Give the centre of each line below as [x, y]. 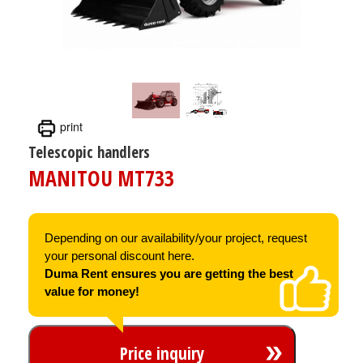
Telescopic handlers [89, 152]
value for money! [92, 291]
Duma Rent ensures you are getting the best [169, 273]
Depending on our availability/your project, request [176, 237]
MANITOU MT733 [101, 178]
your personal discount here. [120, 255]
